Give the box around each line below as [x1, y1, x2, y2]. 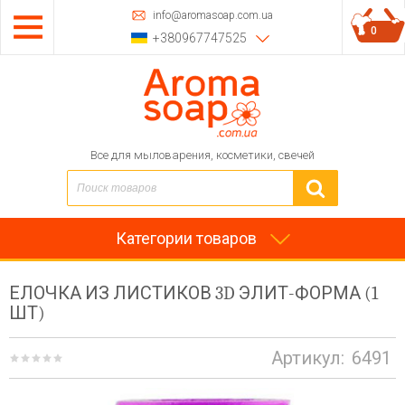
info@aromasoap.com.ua [153, 8, 273, 22]
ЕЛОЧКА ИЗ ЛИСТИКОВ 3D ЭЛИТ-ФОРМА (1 [9, 283, 378, 304]
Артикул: [271, 347, 344, 369]
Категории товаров [115, 229, 257, 248]
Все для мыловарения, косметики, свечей [90, 148, 315, 162]
